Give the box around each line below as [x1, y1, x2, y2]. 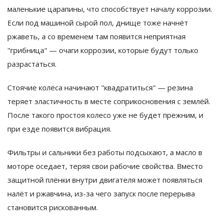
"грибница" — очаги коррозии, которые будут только [7, 45, 198, 55]
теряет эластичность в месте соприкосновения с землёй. [7, 96, 210, 107]
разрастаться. [7, 59, 56, 69]
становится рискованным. [7, 202, 98, 213]
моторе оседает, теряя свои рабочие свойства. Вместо [7, 161, 203, 171]
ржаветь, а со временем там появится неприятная [7, 31, 186, 42]
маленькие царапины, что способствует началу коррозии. [7, 4, 212, 14]
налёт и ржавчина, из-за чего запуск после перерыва [7, 189, 195, 199]
